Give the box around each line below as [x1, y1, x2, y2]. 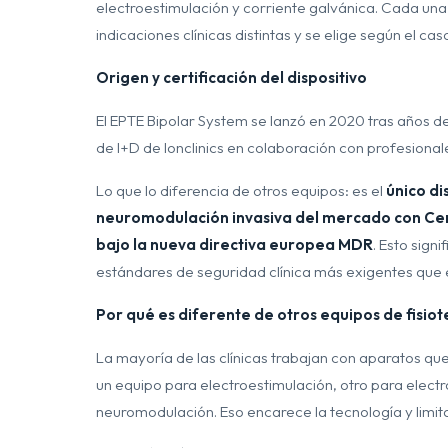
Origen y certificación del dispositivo [96, 68, 367, 87]
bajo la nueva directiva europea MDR [96, 235, 373, 254]
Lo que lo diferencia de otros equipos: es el [96, 181, 386, 200]
